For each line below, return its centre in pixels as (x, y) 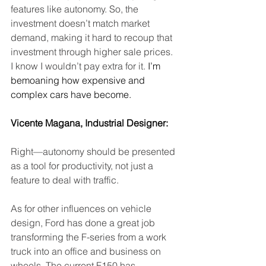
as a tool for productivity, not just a (83, 166)
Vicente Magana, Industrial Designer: (91, 123)
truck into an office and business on (87, 251)
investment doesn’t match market (81, 23)
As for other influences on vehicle (82, 208)
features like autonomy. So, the (76, 9)
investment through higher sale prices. (93, 52)
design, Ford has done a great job (84, 223)
